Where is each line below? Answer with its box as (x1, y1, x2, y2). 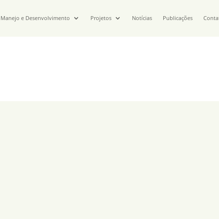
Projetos (90, 15, 112, 22)
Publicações (163, 15, 193, 22)
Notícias (132, 15, 153, 22)
